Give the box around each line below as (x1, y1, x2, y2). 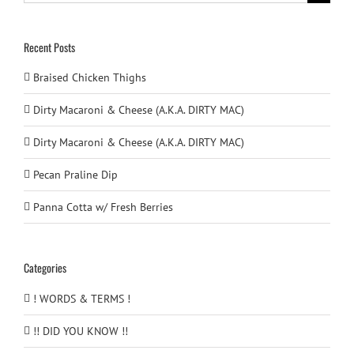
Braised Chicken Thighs (33, 70, 146, 85)
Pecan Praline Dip (33, 168, 118, 183)
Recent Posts (24, 38, 75, 55)
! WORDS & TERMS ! (33, 291, 130, 306)
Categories (24, 259, 66, 277)
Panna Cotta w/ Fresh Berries (33, 200, 173, 215)
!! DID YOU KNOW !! (33, 323, 128, 338)
